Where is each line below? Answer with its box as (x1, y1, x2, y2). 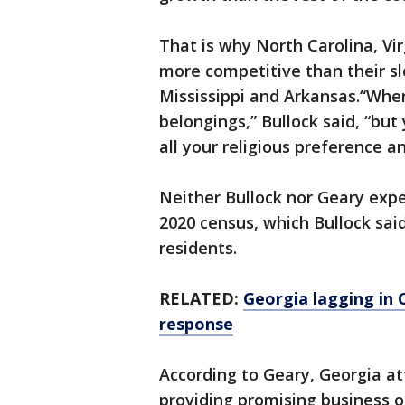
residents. (159, 237, 237, 259)
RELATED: (159, 287, 243, 310)
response (159, 313, 233, 335)
